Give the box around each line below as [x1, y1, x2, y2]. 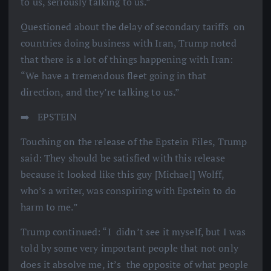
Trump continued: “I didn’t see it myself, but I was [21, 224, 246, 238]
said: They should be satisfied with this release [21, 151, 225, 165]
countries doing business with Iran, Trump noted [21, 36, 237, 50]
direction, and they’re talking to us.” [21, 85, 180, 99]
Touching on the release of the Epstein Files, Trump [21, 134, 247, 148]
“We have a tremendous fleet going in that [21, 68, 206, 82]
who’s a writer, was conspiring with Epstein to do [21, 183, 236, 197]
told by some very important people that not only [21, 241, 238, 255]
